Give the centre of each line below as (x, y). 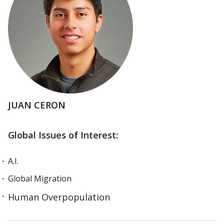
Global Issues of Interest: (63, 135)
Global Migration (40, 178)
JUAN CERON (37, 105)
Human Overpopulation (59, 197)
